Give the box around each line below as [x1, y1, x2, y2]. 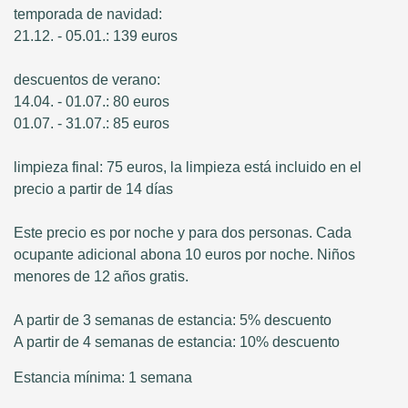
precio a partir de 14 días [14, 181, 173, 198]
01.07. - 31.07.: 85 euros [14, 116, 169, 132]
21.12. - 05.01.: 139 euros [14, 28, 178, 45]
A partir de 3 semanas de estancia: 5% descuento [14, 312, 331, 329]
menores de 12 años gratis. [14, 269, 189, 285]
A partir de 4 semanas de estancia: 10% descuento [14, 334, 340, 351]
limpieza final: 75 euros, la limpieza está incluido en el [14, 159, 362, 176]
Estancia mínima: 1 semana [14, 370, 192, 386]
